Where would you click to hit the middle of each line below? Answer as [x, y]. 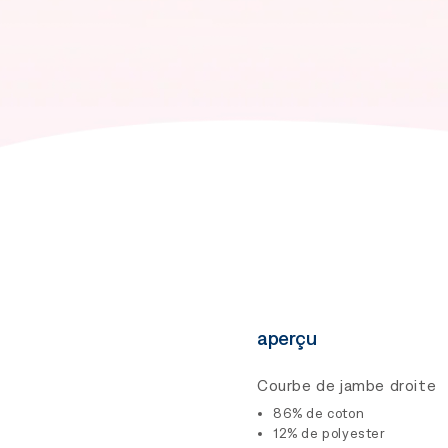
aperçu [286, 338]
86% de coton [319, 413]
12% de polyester [329, 433]
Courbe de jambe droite [347, 385]
